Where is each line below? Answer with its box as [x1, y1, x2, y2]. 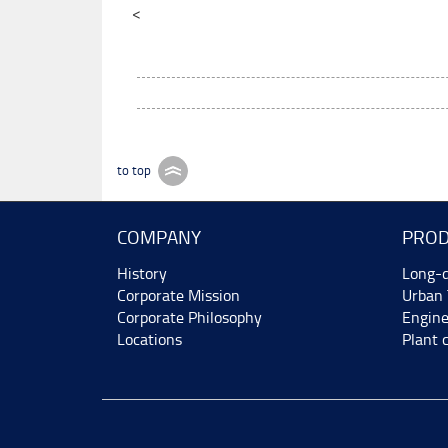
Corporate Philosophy [117, 307, 262, 327]
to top [117, 163, 151, 179]
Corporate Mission [117, 285, 240, 305]
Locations [117, 329, 182, 349]
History [117, 263, 167, 283]
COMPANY [117, 226, 201, 250]
